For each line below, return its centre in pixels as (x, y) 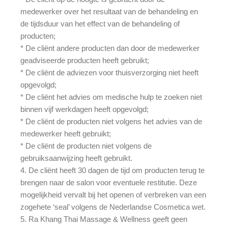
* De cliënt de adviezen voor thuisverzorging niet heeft (109, 72)
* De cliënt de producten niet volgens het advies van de (111, 121)
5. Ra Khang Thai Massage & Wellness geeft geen (104, 219)
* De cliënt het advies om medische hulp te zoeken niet (111, 97)
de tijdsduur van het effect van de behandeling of (100, 23)
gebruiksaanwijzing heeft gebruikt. (76, 158)
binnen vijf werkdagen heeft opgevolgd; (84, 109)
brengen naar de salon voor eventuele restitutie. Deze (109, 182)
